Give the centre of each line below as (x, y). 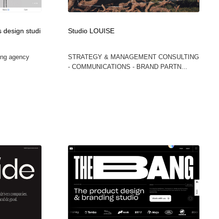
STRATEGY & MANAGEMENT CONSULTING (133, 57)
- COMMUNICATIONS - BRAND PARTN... (127, 66)
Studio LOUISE (91, 31)
